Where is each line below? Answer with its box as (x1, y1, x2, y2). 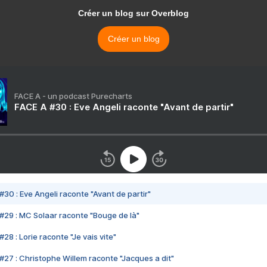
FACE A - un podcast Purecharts (14, 91, 132, 101)
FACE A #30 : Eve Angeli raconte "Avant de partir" (14, 101, 234, 113)
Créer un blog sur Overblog (78, 8, 189, 18)
